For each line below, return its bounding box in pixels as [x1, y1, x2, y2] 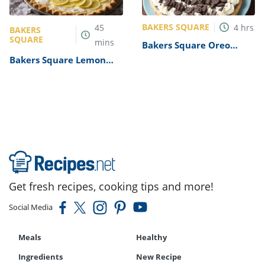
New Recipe [136, 251, 182, 262]
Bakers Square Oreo [141, 38, 230, 51]
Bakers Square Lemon [9, 53, 106, 66]
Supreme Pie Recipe [9, 64, 98, 77]
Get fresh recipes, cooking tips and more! [9, 179, 214, 193]
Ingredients [18, 251, 63, 262]
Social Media [9, 201, 53, 212]
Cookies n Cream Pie [141, 50, 232, 62]
